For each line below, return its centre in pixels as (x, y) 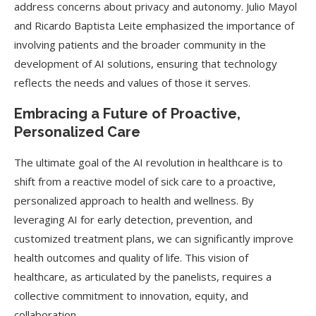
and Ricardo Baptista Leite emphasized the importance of (154, 25)
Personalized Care (77, 132)
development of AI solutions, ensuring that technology (146, 63)
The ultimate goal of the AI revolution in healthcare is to (148, 162)
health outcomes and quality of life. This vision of (131, 257)
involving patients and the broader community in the (140, 44)
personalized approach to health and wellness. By (134, 200)
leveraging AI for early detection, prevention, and (133, 219)
